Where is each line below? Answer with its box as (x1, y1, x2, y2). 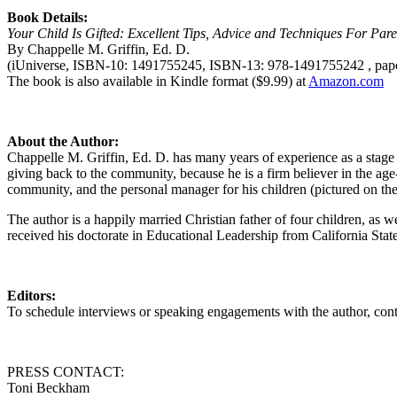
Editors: (7, 287, 56, 303)
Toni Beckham (7, 379, 90, 395)
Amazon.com (308, 73, 384, 89)
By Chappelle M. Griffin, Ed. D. (7, 41, 190, 57)
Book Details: (7, 9, 88, 25)
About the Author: (7, 133, 119, 149)
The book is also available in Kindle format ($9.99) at (7, 73, 308, 89)
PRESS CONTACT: (7, 363, 124, 379)
